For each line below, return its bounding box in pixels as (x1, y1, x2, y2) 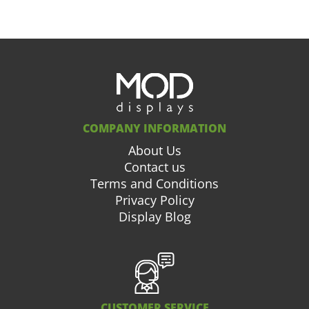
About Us (128, 142, 181, 159)
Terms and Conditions (90, 175, 219, 192)
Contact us (123, 159, 186, 175)
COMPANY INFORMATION (83, 121, 226, 136)
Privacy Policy (114, 192, 195, 208)
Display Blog (118, 208, 191, 225)
